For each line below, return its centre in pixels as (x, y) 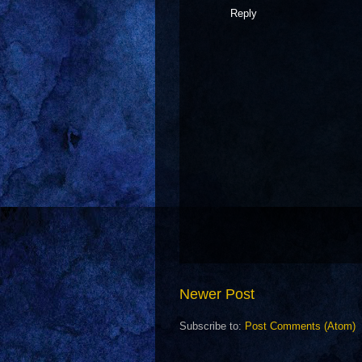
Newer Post (217, 295)
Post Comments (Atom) (300, 326)
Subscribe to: (212, 326)
